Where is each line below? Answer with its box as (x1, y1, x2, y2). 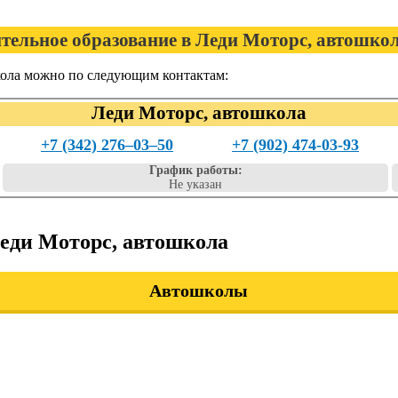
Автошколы (149, 281, 249, 300)
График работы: (148, 163, 243, 177)
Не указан (169, 178, 222, 191)
